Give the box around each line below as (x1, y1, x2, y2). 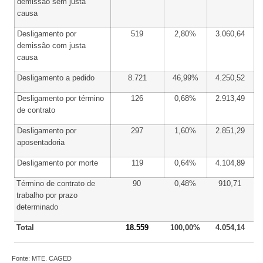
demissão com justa (17, 41, 86, 50)
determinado (16, 203, 59, 212)
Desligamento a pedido (17, 73, 95, 83)
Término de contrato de (16, 179, 96, 188)
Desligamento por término (17, 94, 104, 103)
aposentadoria (17, 138, 65, 147)
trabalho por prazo (16, 191, 78, 200)
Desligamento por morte (17, 159, 99, 168)
